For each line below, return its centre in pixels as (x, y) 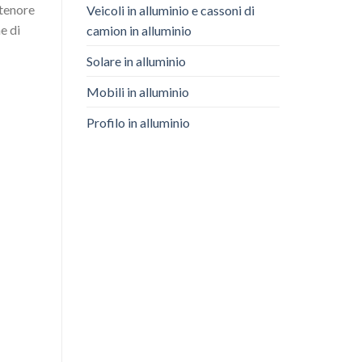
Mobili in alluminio (138, 91)
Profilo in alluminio (138, 122)
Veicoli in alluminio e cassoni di (170, 10)
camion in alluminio (139, 30)
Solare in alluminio (136, 61)
